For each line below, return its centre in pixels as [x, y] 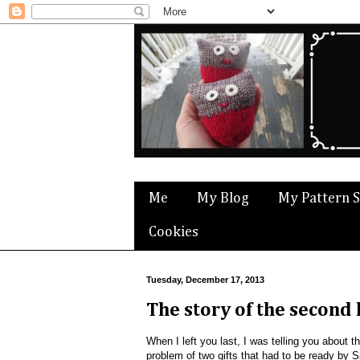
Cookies [174, 233]
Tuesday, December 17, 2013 [205, 280]
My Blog [223, 198]
